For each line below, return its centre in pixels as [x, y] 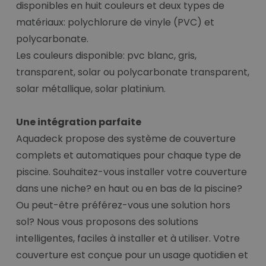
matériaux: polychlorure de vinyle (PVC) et [115, 23]
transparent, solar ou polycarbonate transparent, [133, 72]
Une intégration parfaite [79, 122]
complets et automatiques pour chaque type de [129, 156]
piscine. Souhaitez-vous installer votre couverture [132, 172]
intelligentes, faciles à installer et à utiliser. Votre [128, 239]
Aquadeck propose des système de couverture [126, 139]
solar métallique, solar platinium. [91, 89]
